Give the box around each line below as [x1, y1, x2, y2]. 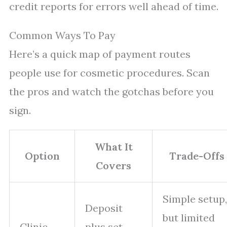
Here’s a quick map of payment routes [9, 48, 191, 60]
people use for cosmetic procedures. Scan [9, 66, 210, 79]
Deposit [85, 202, 123, 214]
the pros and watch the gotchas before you [9, 85, 214, 98]
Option [24, 149, 60, 162]
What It [94, 140, 133, 153]
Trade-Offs [169, 149, 224, 162]
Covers [96, 159, 131, 172]
